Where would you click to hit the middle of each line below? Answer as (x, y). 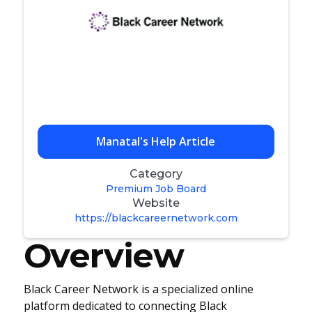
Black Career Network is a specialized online (138, 289)
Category (156, 173)
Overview (103, 255)
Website (156, 203)
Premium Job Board (156, 188)
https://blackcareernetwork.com (156, 218)
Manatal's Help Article (156, 141)
